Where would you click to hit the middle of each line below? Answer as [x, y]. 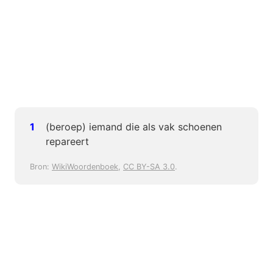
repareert [67, 142]
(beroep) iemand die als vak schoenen [133, 127]
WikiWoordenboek [85, 167]
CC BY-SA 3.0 [149, 167]
